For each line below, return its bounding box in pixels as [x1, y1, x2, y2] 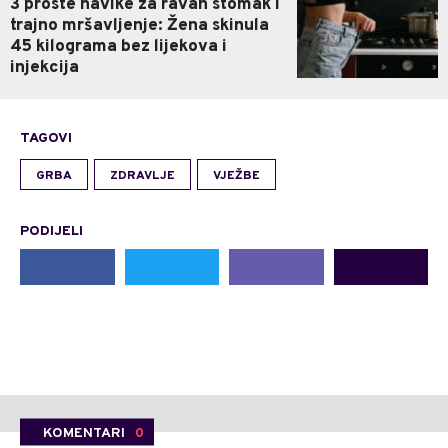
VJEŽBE [213, 168, 260, 185]
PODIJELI [20, 223, 83, 241]
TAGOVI [20, 130, 72, 148]
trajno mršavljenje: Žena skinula [10, 15, 269, 38]
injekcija [10, 57, 79, 80]
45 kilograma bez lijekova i [10, 36, 227, 59]
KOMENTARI [43, 424, 125, 442]
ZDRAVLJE [110, 168, 175, 185]
